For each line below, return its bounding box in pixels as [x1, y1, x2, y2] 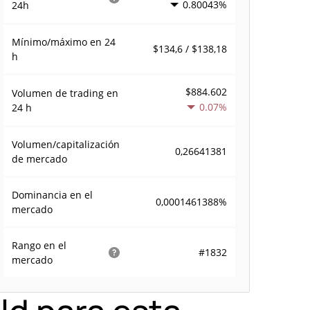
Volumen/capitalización [12, 138, 120, 151]
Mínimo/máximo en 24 [12, 35, 116, 48]
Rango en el [12, 239, 67, 252]
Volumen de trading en [12, 86, 119, 100]
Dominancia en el [12, 188, 93, 201]
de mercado [12, 152, 68, 165]
